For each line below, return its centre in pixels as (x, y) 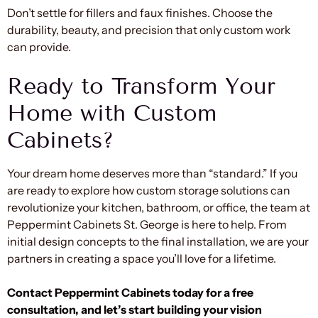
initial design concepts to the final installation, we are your (158, 241)
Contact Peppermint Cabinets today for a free (130, 292)
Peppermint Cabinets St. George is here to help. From (147, 224)
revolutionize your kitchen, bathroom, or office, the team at (159, 207)
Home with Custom (112, 113)
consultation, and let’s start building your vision (135, 309)
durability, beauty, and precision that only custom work (149, 29)
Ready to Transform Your (141, 86)
